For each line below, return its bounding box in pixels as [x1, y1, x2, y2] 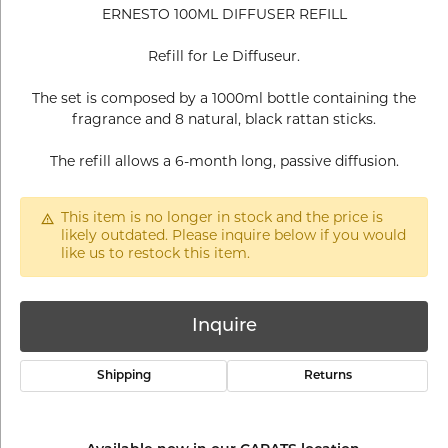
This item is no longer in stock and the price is [61, 211, 383, 226]
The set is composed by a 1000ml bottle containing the [32, 92, 416, 107]
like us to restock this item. [61, 247, 250, 262]
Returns [303, 370, 352, 382]
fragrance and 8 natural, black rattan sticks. [72, 113, 376, 128]
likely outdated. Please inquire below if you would [61, 229, 406, 244]
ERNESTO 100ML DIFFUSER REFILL [101, 8, 347, 23]
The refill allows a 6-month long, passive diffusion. [49, 155, 399, 170]
